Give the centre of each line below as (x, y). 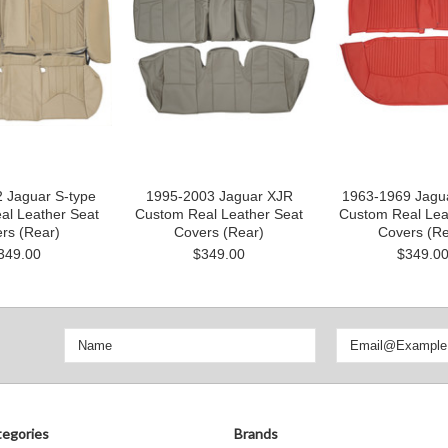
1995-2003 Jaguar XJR (219, 196)
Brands (256, 433)
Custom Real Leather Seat (219, 214)
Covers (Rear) (219, 232)
